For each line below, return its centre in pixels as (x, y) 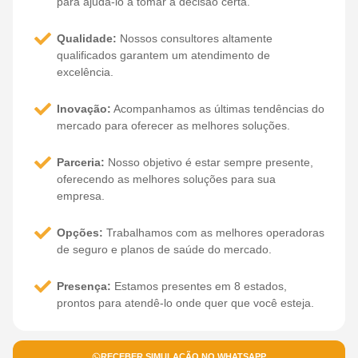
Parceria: (81, 162)
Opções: (80, 232)
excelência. (86, 72)
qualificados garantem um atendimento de (164, 55)
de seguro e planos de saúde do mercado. (165, 249)
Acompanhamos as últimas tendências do (218, 108)
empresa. (81, 195)
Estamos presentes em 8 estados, (199, 286)
